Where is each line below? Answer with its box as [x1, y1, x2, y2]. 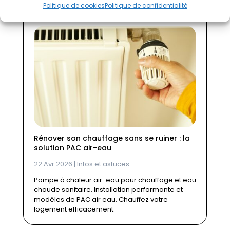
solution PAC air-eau [33, 142, 111, 153]
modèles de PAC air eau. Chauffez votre [33, 194, 168, 204]
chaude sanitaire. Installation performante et [33, 184, 183, 195]
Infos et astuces [76, 159, 129, 169]
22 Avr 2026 [33, 159, 72, 169]
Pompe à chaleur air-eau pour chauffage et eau [33, 175, 196, 185]
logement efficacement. [33, 204, 115, 214]
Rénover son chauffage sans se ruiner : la [33, 132, 190, 143]
